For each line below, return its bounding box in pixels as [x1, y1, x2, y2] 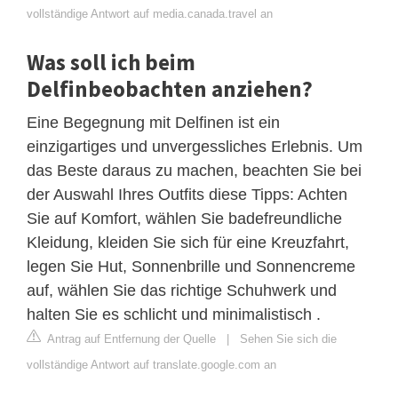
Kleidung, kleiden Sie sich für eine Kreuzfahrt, [27, 233, 349, 251]
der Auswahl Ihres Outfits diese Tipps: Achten [27, 185, 347, 203]
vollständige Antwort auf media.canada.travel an [27, 6, 273, 20]
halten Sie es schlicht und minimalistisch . [27, 305, 321, 323]
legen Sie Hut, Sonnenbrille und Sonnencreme [27, 257, 355, 275]
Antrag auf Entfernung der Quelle [44, 331, 216, 346]
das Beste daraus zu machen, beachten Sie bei [27, 161, 362, 179]
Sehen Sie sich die [240, 331, 337, 346]
